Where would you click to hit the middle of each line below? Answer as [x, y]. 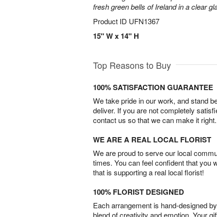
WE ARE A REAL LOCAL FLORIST [152, 139]
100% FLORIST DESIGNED [139, 192]
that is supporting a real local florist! [148, 172]
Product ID [111, 21]
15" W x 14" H [116, 36]
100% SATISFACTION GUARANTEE [153, 87]
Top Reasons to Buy [132, 65]
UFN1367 [144, 21]
